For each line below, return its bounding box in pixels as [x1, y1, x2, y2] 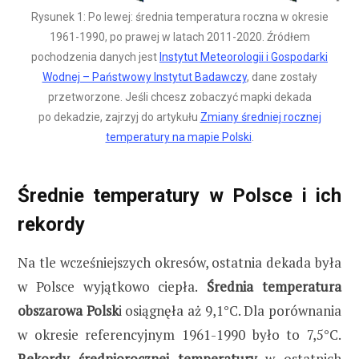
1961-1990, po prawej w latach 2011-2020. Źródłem [49, 30, 310, 44]
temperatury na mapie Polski [105, 131, 252, 144]
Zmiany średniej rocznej [200, 111, 321, 124]
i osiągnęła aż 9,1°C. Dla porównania [118, 301, 342, 320]
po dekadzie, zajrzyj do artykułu [38, 111, 200, 124]
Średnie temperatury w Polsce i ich [18, 184, 341, 207]
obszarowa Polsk [18, 301, 119, 320]
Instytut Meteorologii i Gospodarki [159, 50, 328, 64]
